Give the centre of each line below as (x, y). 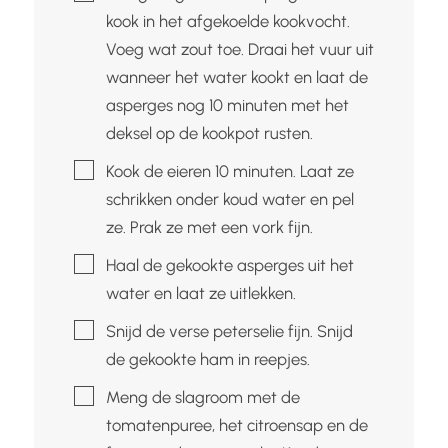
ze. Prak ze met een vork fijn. (209, 226)
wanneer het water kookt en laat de (236, 76)
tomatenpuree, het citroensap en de (236, 424)
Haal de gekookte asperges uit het (229, 264)
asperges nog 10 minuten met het (227, 104)
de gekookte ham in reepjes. (207, 358)
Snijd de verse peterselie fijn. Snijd (229, 330)
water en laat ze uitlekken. (200, 292)
